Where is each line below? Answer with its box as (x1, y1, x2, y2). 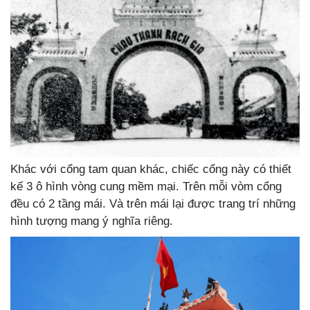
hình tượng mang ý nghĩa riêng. (10, 215, 173, 228)
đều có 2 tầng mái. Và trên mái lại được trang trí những (10, 197, 295, 211)
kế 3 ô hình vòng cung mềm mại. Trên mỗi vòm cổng (10, 180, 282, 194)
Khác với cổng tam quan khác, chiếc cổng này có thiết (10, 163, 291, 176)
